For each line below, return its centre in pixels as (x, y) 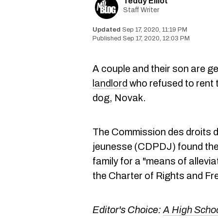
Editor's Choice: (128, 210)
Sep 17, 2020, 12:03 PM (156, 38)
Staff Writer (141, 10)
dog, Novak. (119, 98)
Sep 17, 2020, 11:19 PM (155, 30)
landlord (110, 83)
